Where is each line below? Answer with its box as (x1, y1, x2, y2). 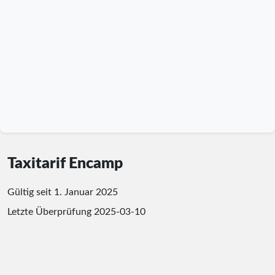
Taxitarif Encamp (7, 155, 123, 171)
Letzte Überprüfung (7, 206, 94, 217)
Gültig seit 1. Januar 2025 (7, 187, 118, 197)
